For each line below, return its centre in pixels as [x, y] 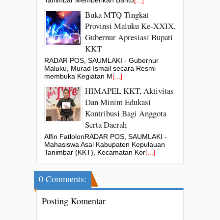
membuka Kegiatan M [78, 76]
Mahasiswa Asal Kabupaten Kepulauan [105, 144]
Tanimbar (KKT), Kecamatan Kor [95, 152]
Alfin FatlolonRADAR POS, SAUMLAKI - [106, 136]
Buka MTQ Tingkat [117, 14]
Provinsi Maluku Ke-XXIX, [130, 26]
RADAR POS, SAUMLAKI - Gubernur [101, 60]
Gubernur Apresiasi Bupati [129, 37]
